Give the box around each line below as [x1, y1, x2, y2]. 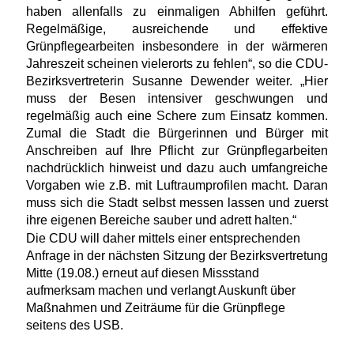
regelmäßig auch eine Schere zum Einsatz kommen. [26, 108, 328, 122]
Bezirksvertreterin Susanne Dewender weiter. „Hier [26, 73, 328, 88]
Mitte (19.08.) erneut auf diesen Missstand [26, 265, 259, 280]
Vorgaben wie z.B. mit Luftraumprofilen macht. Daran [26, 178, 328, 192]
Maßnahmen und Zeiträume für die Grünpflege [26, 300, 285, 314]
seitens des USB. [26, 318, 123, 332]
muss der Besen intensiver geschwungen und [26, 91, 328, 105]
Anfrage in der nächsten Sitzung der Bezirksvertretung [26, 248, 328, 262]
